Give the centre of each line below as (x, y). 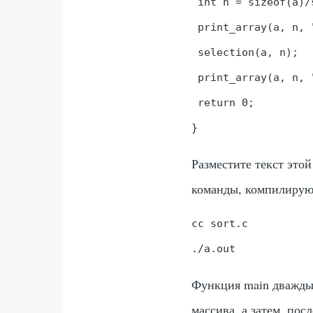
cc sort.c (220, 224)
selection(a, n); (245, 52)
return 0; (223, 102)
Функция (218, 284)
